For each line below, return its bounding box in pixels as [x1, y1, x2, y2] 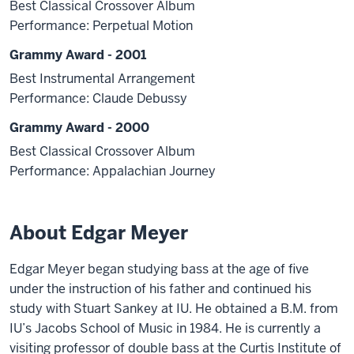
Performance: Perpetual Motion [9, 17, 193, 34]
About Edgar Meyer [9, 220, 188, 245]
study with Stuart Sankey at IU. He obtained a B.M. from [9, 299, 338, 317]
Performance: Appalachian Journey [9, 162, 216, 179]
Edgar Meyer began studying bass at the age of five [9, 260, 309, 277]
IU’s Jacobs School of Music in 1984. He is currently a [9, 319, 321, 337]
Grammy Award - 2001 [9, 46, 146, 63]
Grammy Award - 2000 [9, 119, 149, 136]
